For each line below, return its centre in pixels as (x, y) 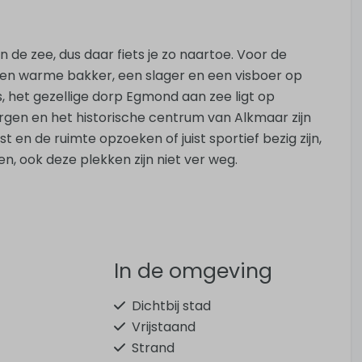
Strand (153, 347)
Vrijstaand (163, 326)
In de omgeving (193, 271)
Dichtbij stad (171, 305)
